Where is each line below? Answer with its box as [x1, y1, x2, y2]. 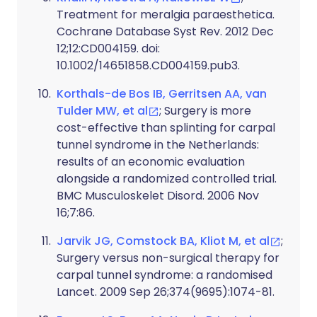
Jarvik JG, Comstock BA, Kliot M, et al [57, 233, 270, 249]
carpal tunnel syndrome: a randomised [57, 267, 272, 283]
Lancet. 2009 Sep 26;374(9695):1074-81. [57, 284, 275, 300]
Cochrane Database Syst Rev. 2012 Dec [57, 23, 274, 40]
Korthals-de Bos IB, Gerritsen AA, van [57, 86, 267, 102]
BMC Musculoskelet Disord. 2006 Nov [57, 188, 259, 204]
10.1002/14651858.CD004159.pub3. [57, 57, 240, 74]
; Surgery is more [159, 103, 251, 119]
